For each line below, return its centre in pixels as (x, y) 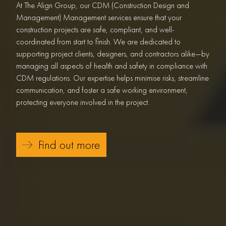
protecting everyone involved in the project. (83, 102)
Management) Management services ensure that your (99, 17)
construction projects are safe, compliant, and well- (95, 29)
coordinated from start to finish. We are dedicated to (98, 41)
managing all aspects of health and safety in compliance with (112, 66)
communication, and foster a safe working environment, (102, 90)
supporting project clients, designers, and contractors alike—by (113, 53)
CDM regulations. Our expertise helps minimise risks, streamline (112, 78)
